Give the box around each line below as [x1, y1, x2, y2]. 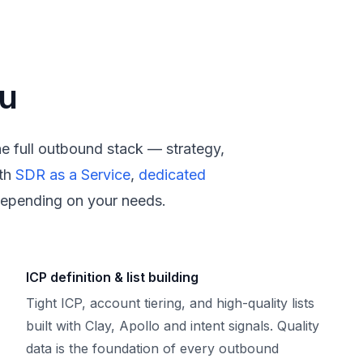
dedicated [139, 166, 206, 183]
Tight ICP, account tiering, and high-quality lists [26, 295, 314, 311]
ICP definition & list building [26, 269, 199, 285]
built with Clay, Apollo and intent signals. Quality [26, 318, 319, 334]
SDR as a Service [15, 166, 130, 183]
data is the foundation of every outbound [26, 340, 279, 357]
